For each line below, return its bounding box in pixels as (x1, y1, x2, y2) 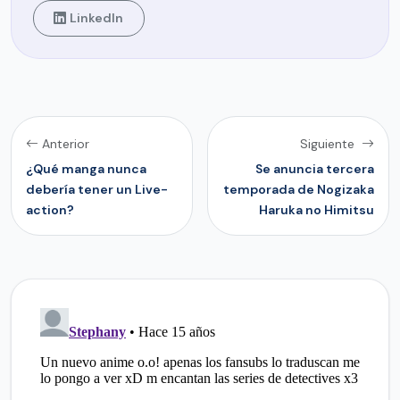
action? (26, 201, 74, 218)
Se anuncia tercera (255, 160, 374, 177)
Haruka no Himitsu (259, 201, 374, 218)
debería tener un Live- (26, 180, 168, 197)
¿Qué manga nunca (26, 160, 146, 177)
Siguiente (300, 135, 358, 152)
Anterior (42, 135, 89, 152)
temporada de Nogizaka (223, 180, 374, 197)
